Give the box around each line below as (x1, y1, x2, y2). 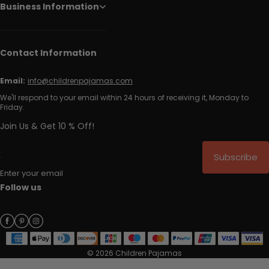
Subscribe (214, 151, 258, 164)
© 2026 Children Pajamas (87, 247, 182, 258)
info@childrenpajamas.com (28, 75, 133, 86)
